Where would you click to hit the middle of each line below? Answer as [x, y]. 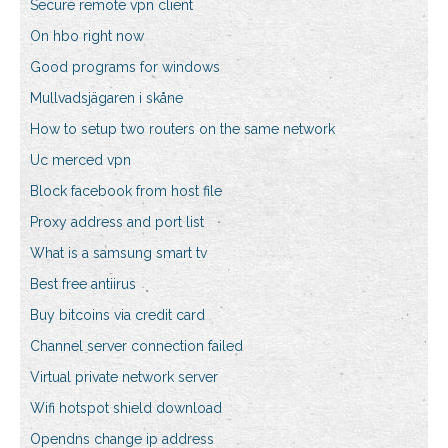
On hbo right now [87, 36]
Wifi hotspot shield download [126, 408]
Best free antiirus [83, 284]
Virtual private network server [124, 377]
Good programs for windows [125, 67]
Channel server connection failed [136, 346]
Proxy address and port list [117, 222]
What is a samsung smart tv [118, 253]
